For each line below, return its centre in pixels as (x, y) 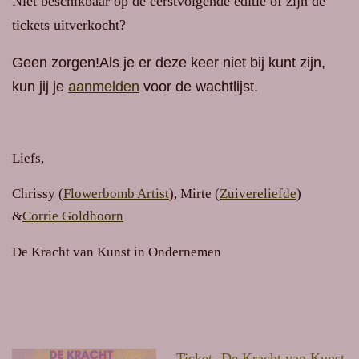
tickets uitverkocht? (69, 24)
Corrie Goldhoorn (73, 216)
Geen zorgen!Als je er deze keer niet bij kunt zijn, (169, 62)
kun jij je (40, 86)
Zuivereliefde (258, 194)
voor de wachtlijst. (199, 86)
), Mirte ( (194, 194)
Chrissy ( (38, 194)
